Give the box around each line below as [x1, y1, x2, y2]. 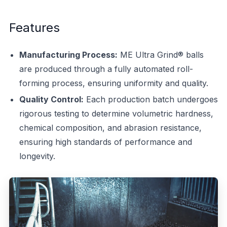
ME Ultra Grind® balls [117, 50, 204, 60]
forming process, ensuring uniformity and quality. [19, 78, 208, 88]
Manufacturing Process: [19, 50, 118, 60]
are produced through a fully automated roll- [19, 64, 193, 74]
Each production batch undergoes [83, 94, 218, 104]
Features [9, 20, 60, 35]
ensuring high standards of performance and [19, 137, 192, 147]
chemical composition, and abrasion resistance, [19, 123, 202, 133]
